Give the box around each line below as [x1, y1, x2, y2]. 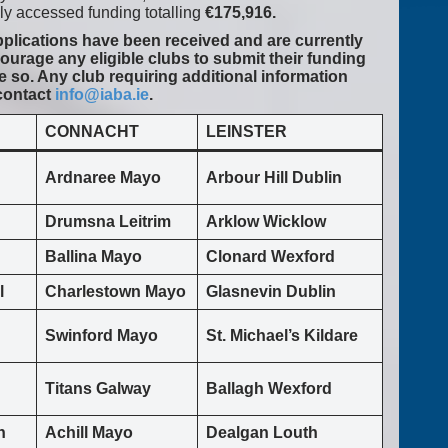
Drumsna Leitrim [45, 213, 171, 231]
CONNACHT [45, 123, 139, 141]
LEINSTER [206, 123, 287, 141]
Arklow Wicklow [206, 213, 326, 231]
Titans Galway [45, 380, 151, 398]
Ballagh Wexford [206, 380, 332, 398]
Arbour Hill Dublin [206, 169, 342, 187]
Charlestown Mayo [45, 283, 186, 301]
